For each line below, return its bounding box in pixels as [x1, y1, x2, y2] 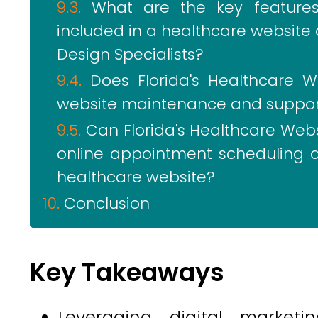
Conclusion [64, 192, 150, 214]
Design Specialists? [57, 43, 204, 65]
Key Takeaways [30, 255, 224, 290]
